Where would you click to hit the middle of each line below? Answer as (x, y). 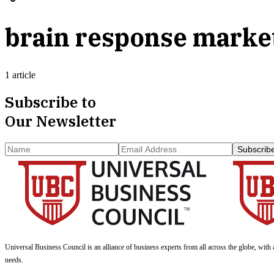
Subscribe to (50, 102)
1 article (20, 75)
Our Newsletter (61, 121)
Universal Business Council (45, 247)
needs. (14, 260)
